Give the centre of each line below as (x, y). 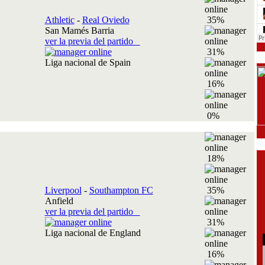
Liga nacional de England (95, 233)
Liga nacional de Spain (90, 62)
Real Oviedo (106, 20)
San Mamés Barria (79, 30)
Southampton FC (121, 190)
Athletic (59, 20)
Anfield (59, 201)
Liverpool (63, 190)
